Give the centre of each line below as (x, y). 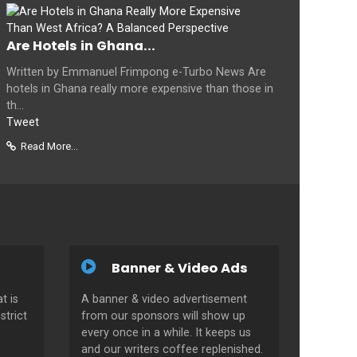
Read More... (49, 146)
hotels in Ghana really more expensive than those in (140, 88)
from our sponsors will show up (163, 316)
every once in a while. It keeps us (166, 332)
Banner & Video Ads (180, 268)
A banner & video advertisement (164, 299)
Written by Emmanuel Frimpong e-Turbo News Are (136, 72)
